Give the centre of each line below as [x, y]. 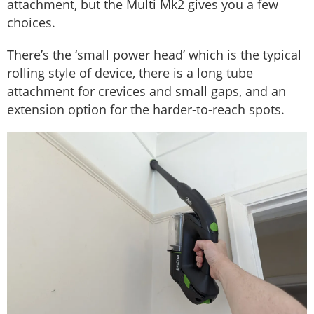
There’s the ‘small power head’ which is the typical [154, 55]
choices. [31, 23]
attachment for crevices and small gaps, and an [146, 91]
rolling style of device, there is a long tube [130, 73]
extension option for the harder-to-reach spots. [146, 110]
